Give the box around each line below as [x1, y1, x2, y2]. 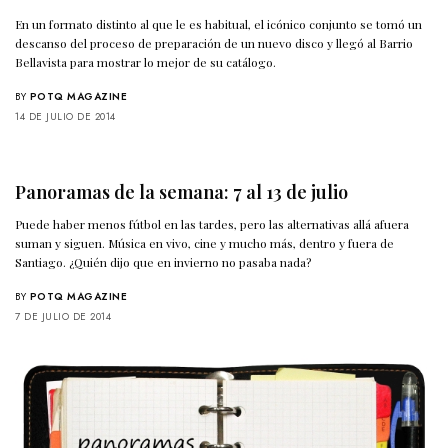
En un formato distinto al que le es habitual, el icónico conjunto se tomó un [15, 15, 423, 32]
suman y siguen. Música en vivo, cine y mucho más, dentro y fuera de [15, 234, 395, 251]
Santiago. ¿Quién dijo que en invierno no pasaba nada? [15, 253, 312, 270]
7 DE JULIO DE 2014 [15, 308, 111, 324]
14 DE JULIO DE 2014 [15, 108, 116, 124]
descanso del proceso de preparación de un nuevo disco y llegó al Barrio [15, 34, 414, 51]
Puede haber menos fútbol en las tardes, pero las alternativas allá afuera [15, 215, 410, 232]
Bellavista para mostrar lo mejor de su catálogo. [15, 53, 277, 70]
